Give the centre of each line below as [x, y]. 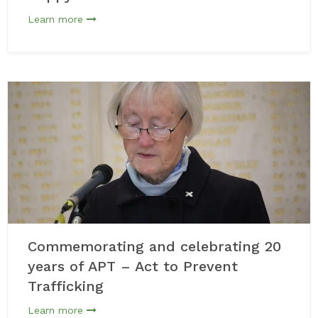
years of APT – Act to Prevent [133, 266]
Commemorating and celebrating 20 [154, 246]
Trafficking [66, 286]
